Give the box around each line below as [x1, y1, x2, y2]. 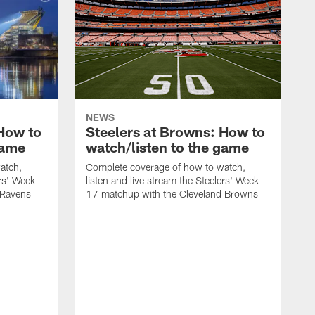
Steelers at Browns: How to [86, 123, 265, 141]
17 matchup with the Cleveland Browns [86, 188, 258, 200]
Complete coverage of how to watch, [86, 161, 245, 174]
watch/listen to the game [86, 139, 249, 156]
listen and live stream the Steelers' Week [86, 174, 259, 187]
